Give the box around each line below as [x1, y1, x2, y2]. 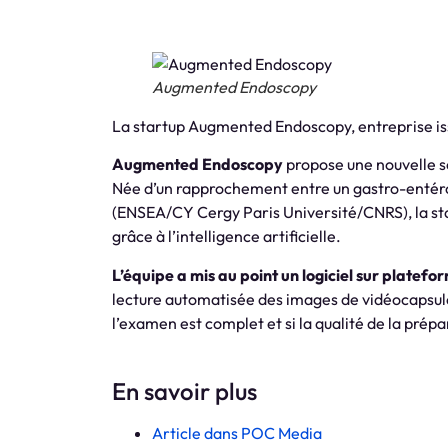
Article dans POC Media [152, 423, 322, 444]
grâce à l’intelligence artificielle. [112, 226, 341, 247]
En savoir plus [112, 376, 257, 407]
